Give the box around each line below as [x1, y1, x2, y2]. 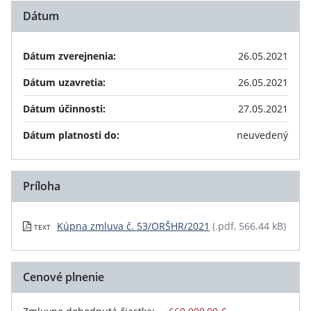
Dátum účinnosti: [23, 102, 106, 115]
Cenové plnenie [23, 269, 104, 285]
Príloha [23, 178, 60, 194]
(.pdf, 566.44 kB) [212, 219, 286, 233]
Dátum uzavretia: [23, 76, 106, 89]
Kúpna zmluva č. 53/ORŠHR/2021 [57, 219, 210, 233]
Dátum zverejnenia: [23, 49, 116, 62]
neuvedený [237, 128, 288, 142]
